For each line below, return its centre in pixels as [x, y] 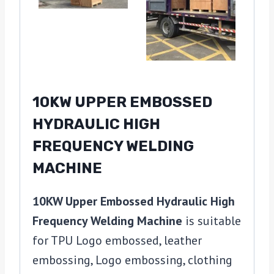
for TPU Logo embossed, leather [117, 241]
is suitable [212, 221]
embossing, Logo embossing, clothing [132, 260]
